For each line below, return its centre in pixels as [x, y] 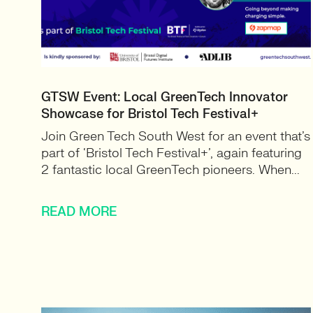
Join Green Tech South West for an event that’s [176, 137]
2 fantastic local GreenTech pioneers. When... [170, 170]
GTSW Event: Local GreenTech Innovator [165, 97]
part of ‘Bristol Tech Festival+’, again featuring [172, 153]
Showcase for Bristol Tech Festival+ [150, 114]
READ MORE [79, 212]
